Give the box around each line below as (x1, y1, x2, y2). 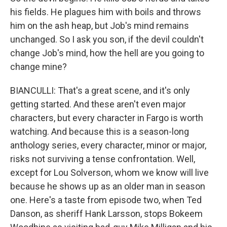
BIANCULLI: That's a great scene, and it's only (10, 85, 190, 96)
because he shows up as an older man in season (10, 181, 205, 192)
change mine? (10, 61, 67, 72)
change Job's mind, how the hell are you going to (10, 48, 204, 59)
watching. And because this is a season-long (10, 126, 189, 137)
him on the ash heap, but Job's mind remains (10, 20, 189, 31)
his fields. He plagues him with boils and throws (10, 7, 201, 18)
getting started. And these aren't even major (10, 99, 186, 110)
